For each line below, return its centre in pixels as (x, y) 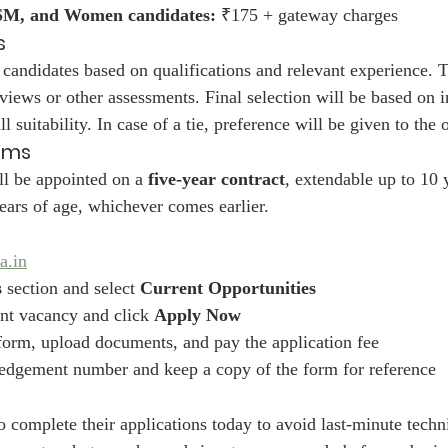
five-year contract (216, 179)
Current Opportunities (228, 288)
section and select (71, 288)
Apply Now (197, 315)
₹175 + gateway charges (307, 15)
